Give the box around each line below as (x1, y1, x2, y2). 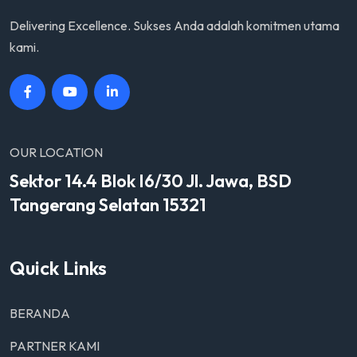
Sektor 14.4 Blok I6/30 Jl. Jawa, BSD (10, 170, 292, 193)
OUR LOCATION (10, 144, 103, 161)
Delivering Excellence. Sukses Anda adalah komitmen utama (10, 18, 339, 34)
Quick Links (10, 256, 107, 280)
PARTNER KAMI (10, 338, 100, 355)
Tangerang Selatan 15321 (10, 194, 206, 217)
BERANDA (10, 305, 70, 322)
